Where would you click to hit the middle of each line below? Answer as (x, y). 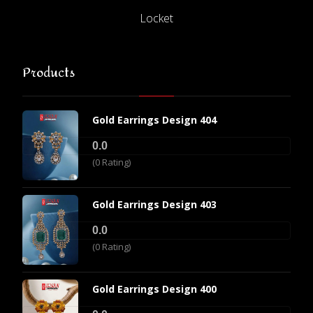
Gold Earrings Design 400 (155, 289)
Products (49, 73)
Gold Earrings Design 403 (155, 204)
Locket (156, 18)
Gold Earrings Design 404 (155, 119)
